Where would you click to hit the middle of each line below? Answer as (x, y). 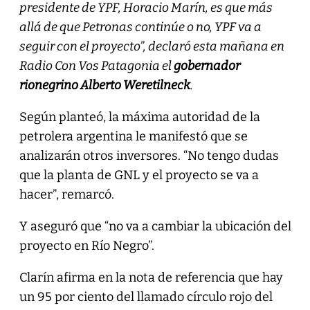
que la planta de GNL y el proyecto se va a (139, 175)
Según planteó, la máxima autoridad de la (139, 117)
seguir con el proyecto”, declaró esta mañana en (152, 46)
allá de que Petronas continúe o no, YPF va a (140, 27)
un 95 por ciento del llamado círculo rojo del (146, 297)
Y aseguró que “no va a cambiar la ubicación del (155, 226)
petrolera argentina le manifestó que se (133, 136)
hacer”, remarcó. (68, 194)
